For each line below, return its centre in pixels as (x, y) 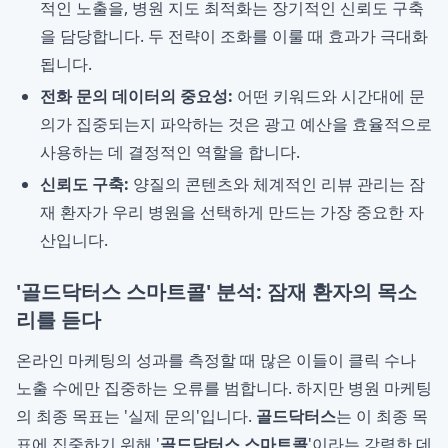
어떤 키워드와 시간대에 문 (329, 96)
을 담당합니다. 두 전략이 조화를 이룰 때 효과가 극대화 (234, 36)
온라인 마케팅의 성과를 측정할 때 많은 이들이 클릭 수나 (216, 360)
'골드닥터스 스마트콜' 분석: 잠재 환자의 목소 (216, 291)
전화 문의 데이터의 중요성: (136, 96)
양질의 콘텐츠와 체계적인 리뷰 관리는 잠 (277, 184)
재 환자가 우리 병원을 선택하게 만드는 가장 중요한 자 (232, 212)
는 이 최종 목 (382, 416)
